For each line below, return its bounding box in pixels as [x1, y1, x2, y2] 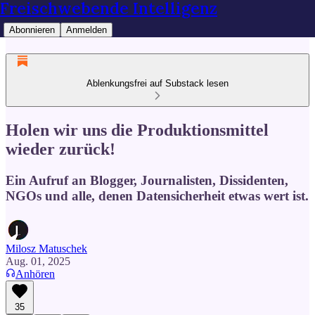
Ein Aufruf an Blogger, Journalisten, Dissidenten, [6, 172, 288, 188]
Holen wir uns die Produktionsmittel [6, 120, 269, 139]
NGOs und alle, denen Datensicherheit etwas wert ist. [6, 188, 309, 203]
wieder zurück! [6, 139, 115, 158]
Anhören [15, 267, 55, 280]
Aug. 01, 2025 [6, 255, 70, 267]
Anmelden [66, 25, 107, 35]
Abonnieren [9, 25, 55, 35]
